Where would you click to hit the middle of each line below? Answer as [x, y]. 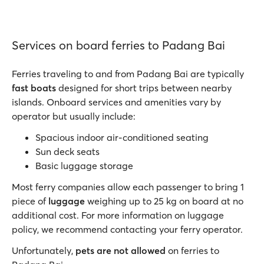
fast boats [34, 88]
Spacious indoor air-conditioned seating [122, 137]
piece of [29, 201]
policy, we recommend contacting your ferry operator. [127, 229]
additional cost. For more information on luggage [118, 215]
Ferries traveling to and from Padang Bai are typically [128, 74]
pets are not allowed [121, 250]
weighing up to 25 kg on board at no [165, 201]
